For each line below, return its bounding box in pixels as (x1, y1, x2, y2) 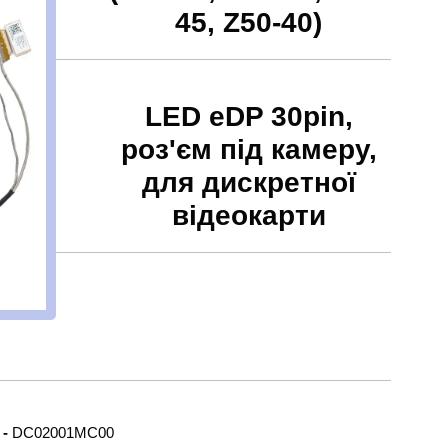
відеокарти (171, 200, 326, 232)
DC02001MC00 (11, 424, 114, 442)
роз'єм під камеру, (120, 134, 377, 166)
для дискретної (141, 167, 356, 199)
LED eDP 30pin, (144, 101, 353, 133)
